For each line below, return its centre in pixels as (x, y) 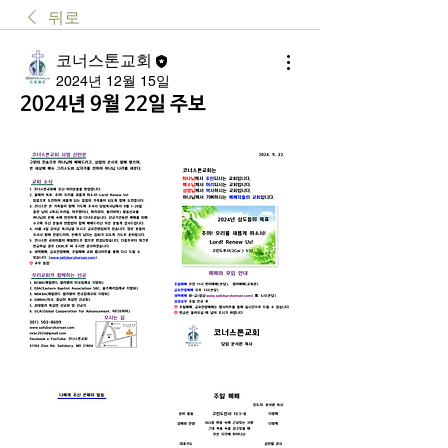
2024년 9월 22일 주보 (113, 104)
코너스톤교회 (104, 60)
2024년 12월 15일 (113, 81)
